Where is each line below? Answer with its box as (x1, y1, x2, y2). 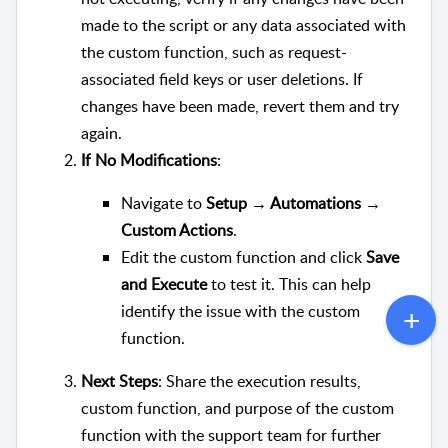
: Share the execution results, (158, 370, 361, 393)
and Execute (121, 273, 207, 296)
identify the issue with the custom (121, 300, 360, 323)
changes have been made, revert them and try (81, 95, 399, 118)
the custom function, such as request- (81, 41, 347, 64)
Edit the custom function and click (121, 246, 366, 269)
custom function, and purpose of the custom (81, 397, 394, 420)
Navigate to (121, 192, 206, 215)
